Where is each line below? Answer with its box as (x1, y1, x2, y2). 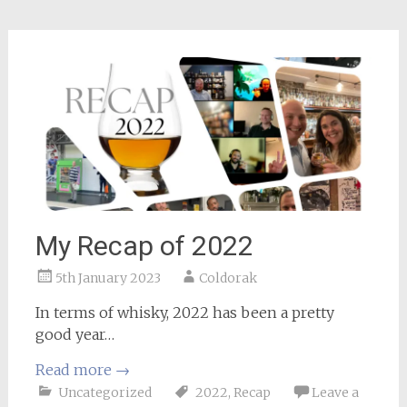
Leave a (311, 383, 359, 401)
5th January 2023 (55, 269, 161, 286)
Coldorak (198, 269, 257, 286)
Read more (35, 360, 115, 379)
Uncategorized (57, 383, 152, 401)
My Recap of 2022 (35, 229, 253, 262)
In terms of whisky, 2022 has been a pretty (35, 303, 334, 322)
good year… (35, 324, 114, 343)
